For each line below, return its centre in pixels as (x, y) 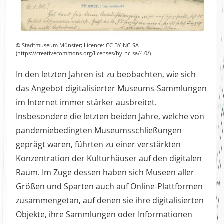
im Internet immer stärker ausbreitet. (86, 102)
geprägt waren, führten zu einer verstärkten (98, 144)
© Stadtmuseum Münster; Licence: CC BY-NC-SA (77, 45)
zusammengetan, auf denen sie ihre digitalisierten (110, 200)
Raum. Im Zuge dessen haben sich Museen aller (105, 172)
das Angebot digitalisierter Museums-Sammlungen (111, 88)
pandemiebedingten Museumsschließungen (99, 130)
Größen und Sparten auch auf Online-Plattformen (109, 186)
